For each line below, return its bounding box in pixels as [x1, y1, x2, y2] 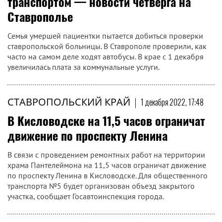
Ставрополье [7, 7, 73, 25]
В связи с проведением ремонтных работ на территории [7, 150, 205, 160]
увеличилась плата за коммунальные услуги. [7, 62, 160, 72]
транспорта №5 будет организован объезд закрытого [7, 181, 195, 191]
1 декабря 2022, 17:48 [141, 96, 204, 108]
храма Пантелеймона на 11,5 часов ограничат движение [7, 160, 206, 170]
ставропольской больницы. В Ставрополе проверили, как [7, 41, 207, 51]
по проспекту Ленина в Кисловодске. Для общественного [7, 170, 208, 180]
